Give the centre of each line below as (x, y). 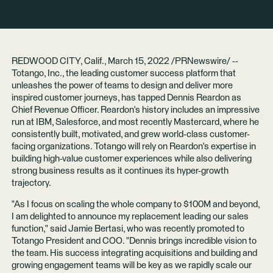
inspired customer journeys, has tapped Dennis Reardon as (126, 98)
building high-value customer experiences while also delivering (131, 159)
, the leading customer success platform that (149, 74)
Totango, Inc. (37, 74)
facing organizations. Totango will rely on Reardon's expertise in (133, 147)
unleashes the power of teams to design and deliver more (122, 86)
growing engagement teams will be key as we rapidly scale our (131, 266)
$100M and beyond (219, 205)
